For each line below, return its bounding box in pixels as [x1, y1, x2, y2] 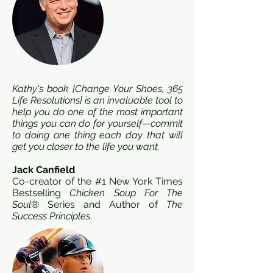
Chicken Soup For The [69, 187, 183, 199]
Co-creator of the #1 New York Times [12, 175, 183, 187]
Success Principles [12, 210, 90, 222]
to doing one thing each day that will [12, 129, 183, 141]
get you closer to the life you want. [12, 141, 160, 152]
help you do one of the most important [12, 106, 183, 118]
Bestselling [12, 187, 70, 199]
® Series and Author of [31, 199, 166, 210]
